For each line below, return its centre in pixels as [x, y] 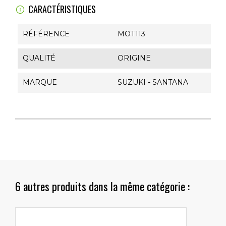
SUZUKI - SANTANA [153, 82]
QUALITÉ [39, 58]
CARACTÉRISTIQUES [62, 9]
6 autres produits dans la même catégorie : [102, 186]
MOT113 [131, 34]
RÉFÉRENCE [46, 34]
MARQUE [40, 82]
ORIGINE [134, 58]
